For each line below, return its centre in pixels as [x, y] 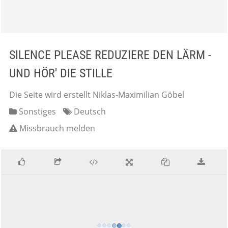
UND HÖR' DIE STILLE [61, 73]
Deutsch [89, 111]
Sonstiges [36, 111]
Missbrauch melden [57, 128]
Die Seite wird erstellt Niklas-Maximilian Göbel [97, 95]
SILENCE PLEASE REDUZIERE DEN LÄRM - [110, 55]
